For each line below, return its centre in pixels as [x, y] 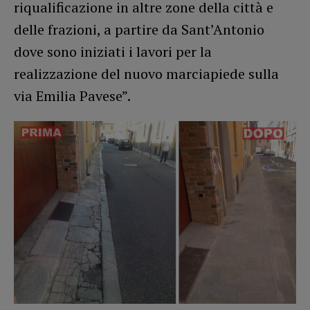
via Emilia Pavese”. [72, 95]
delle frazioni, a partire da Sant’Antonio [139, 29]
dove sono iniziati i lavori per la [113, 51]
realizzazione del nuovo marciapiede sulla [146, 73]
